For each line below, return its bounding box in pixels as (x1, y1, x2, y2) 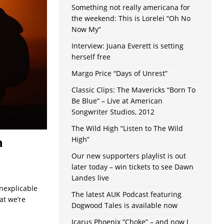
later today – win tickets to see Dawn (71, 162, 193, 172)
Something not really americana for (71, 2, 190, 12)
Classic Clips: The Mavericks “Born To (71, 85, 195, 95)
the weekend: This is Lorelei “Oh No (71, 13, 190, 23)
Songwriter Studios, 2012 (71, 107, 154, 117)
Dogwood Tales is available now (71, 200, 177, 210)
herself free (71, 52, 110, 62)
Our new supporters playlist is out (71, 151, 186, 161)
